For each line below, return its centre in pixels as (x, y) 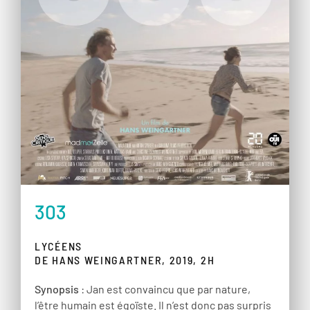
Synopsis (57, 289)
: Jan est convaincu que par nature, (165, 289)
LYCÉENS (58, 246)
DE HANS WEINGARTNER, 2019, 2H (125, 259)
